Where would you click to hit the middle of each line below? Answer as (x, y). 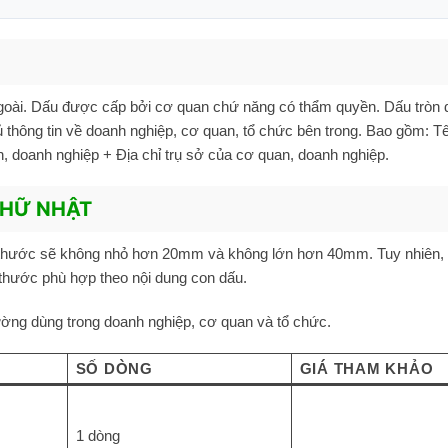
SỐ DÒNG (114, 369)
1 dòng (97, 436)
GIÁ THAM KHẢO (366, 369)
